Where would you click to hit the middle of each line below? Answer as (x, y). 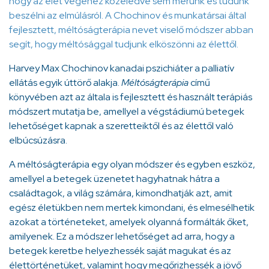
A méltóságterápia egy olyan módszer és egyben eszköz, (132, 165)
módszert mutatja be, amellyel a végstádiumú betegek (127, 112)
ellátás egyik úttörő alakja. (65, 83)
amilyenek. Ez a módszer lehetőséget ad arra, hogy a (122, 237)
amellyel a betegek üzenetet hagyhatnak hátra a (114, 179)
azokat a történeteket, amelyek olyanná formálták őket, (129, 222)
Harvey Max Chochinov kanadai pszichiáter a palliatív (122, 68)
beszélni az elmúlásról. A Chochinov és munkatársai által (128, 16)
